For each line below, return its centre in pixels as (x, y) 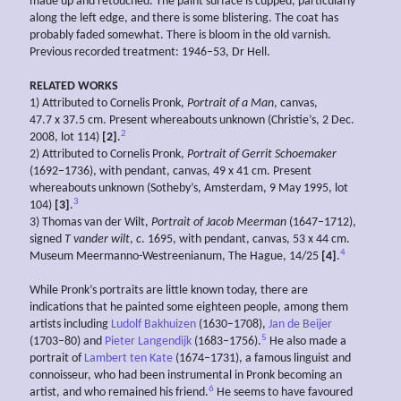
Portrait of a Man (230, 104)
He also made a (307, 342)
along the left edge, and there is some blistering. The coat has (184, 19)
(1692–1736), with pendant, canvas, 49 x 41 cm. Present (171, 172)
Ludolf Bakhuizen (154, 325)
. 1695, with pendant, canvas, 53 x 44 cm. (246, 240)
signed (47, 240)
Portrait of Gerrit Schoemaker (262, 155)
